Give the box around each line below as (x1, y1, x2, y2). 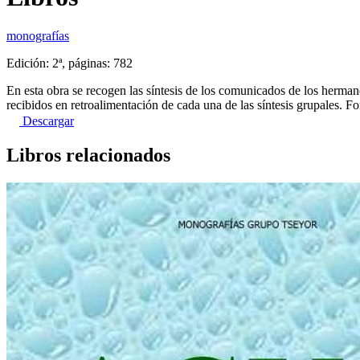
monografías (6, 29, 69, 43)
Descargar (19, 114, 74, 129)
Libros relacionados (6, 145, 170, 166)
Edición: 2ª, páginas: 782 (6, 56, 133, 71)
